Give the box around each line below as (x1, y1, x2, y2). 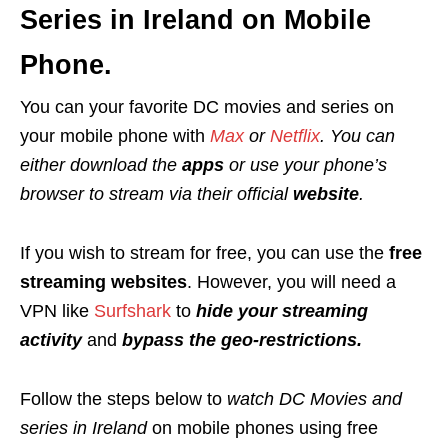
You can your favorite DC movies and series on (20, 96, 394, 117)
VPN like (20, 300, 94, 321)
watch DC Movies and (227, 388, 402, 409)
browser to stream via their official (20, 183, 293, 204)
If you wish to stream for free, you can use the (20, 242, 384, 263)
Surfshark (94, 300, 171, 321)
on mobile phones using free (147, 417, 378, 438)
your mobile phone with (20, 125, 210, 146)
